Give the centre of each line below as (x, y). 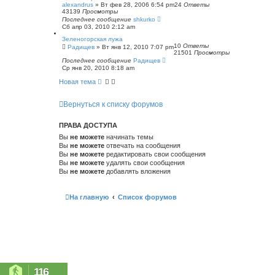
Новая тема (77, 82)
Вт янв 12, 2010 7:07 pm (138, 47)
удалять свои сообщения (145, 163)
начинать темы (129, 137)
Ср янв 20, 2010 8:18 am (98, 68)
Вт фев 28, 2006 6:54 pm (137, 5)
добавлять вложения (137, 171)
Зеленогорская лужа (92, 39)
